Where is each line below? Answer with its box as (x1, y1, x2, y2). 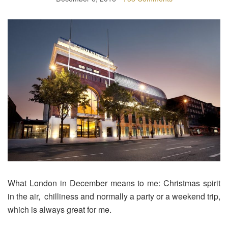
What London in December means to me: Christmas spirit (8, 177, 220, 189)
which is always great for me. (8, 203, 111, 215)
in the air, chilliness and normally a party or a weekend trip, (8, 190, 220, 202)
